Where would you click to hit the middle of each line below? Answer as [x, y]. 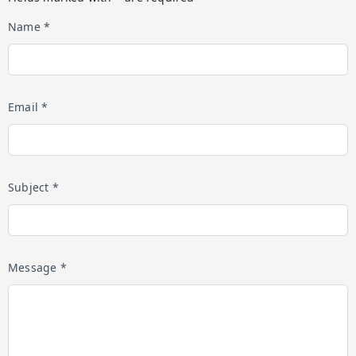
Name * [29, 27]
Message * [37, 267]
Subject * [33, 187]
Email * [28, 107]
